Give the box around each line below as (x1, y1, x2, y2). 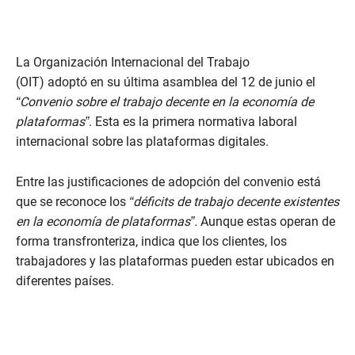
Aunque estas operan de (197, 214, 335, 230)
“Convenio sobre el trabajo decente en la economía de (16, 94, 314, 110)
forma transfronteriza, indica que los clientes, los (16, 234, 287, 250)
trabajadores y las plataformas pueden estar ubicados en (16, 254, 334, 269)
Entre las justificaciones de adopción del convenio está (16, 174, 321, 190)
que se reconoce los (16, 194, 129, 210)
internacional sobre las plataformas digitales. (16, 134, 272, 150)
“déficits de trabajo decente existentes (129, 194, 339, 210)
